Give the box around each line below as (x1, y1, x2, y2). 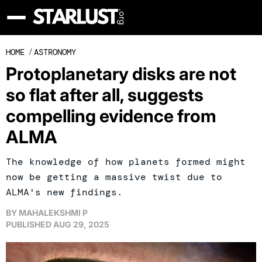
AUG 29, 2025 (53, 219, 109, 229)
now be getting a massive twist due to (6, 171, 222, 183)
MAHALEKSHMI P (19, 208, 88, 218)
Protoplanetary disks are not (6, 63, 236, 84)
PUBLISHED (6, 219, 51, 229)
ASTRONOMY (34, 47, 76, 57)
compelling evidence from (6, 105, 216, 126)
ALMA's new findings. (6, 186, 123, 198)
